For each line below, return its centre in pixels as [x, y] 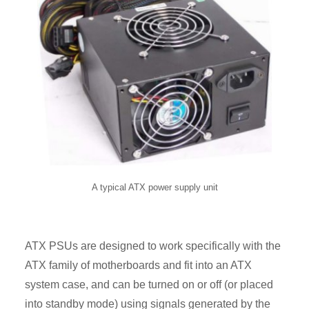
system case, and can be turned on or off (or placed [149, 284]
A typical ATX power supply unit [154, 188]
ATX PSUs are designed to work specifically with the [153, 246]
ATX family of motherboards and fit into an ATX [138, 265]
